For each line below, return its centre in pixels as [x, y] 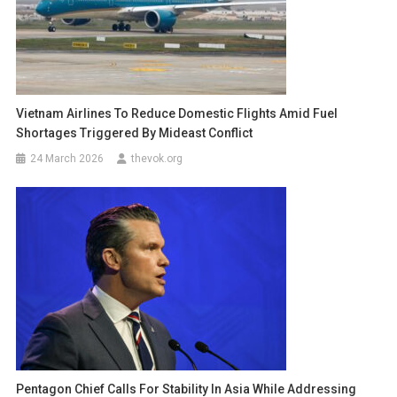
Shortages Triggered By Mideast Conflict [135, 133]
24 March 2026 [67, 159]
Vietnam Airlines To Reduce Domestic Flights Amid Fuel [177, 114]
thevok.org [157, 159]
